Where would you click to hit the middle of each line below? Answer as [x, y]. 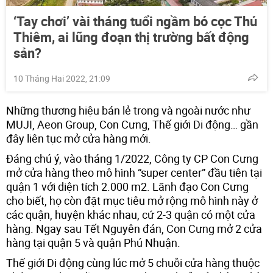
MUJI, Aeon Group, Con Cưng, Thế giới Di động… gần [132, 124]
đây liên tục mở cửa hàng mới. [79, 138]
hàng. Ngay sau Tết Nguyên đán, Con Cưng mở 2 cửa [134, 228]
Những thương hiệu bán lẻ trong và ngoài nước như [128, 110]
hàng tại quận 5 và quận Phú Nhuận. [93, 242]
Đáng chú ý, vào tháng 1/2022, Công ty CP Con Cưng [132, 158]
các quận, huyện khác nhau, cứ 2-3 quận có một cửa [131, 214]
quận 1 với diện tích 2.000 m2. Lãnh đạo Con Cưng [127, 186]
